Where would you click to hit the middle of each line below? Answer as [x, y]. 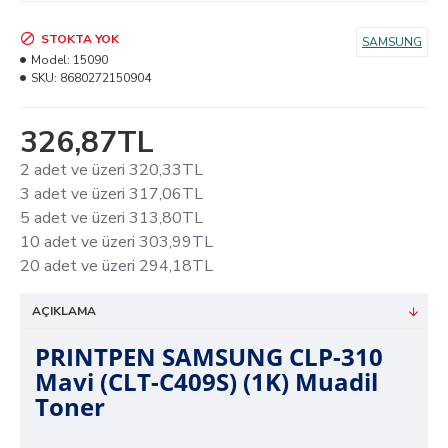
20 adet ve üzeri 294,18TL [116, 266]
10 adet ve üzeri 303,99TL [116, 242]
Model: [50, 60]
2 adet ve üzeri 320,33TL [111, 170]
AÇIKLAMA [64, 311]
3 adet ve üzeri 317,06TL [111, 194]
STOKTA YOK [80, 39]
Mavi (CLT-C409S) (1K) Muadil [206, 382]
